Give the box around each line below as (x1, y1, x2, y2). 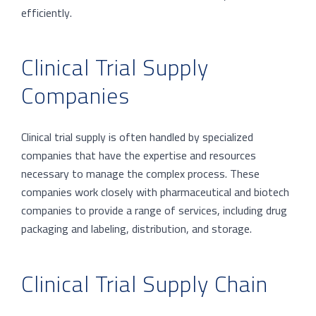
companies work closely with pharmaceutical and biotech (21, 181, 289, 202)
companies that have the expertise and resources (21, 144, 256, 166)
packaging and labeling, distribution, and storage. (21, 217, 252, 239)
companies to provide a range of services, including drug (21, 199, 287, 221)
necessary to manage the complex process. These (21, 162, 260, 184)
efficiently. (21, 1, 72, 23)
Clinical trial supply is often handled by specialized (21, 126, 253, 147)
